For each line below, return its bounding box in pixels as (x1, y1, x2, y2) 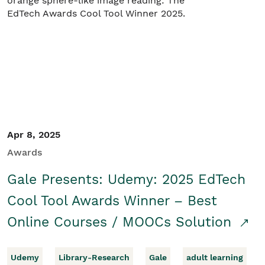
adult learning (186, 253, 243, 262)
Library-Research (59, 253, 130, 262)
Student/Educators (28, 35, 117, 46)
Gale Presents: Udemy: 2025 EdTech (7, 172, 245, 188)
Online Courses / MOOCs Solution (7, 214, 236, 230)
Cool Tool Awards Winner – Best (7, 193, 217, 209)
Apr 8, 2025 (7, 129, 60, 140)
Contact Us (28, 59, 80, 70)
